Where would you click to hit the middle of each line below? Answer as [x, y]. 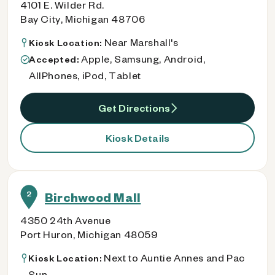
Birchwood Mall [93, 197]
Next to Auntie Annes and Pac [174, 258]
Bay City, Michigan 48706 [83, 19]
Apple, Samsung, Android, [143, 59]
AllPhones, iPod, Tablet [85, 75]
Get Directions [134, 107]
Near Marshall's [141, 42]
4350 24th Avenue [66, 220]
